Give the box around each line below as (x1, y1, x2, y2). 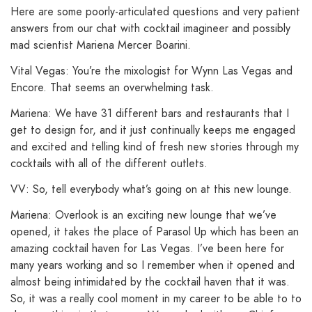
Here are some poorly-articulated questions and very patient (10, 3, 300, 20)
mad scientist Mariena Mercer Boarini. (10, 37, 191, 54)
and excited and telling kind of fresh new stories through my (10, 138, 299, 155)
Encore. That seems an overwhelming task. (10, 79, 214, 96)
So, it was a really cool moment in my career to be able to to (10, 290, 302, 306)
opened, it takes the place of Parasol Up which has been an (10, 223, 299, 240)
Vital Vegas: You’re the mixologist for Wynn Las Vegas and (10, 63, 292, 79)
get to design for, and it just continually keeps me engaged (10, 121, 295, 138)
